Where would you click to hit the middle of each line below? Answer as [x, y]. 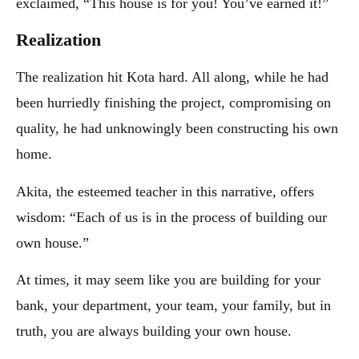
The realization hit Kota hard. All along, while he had [172, 77]
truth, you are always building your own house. [154, 331]
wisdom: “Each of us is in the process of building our [171, 217]
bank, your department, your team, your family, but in [173, 306]
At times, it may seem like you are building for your [168, 280]
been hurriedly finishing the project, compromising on [173, 103]
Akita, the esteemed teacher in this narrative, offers [165, 191]
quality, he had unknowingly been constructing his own [177, 129]
